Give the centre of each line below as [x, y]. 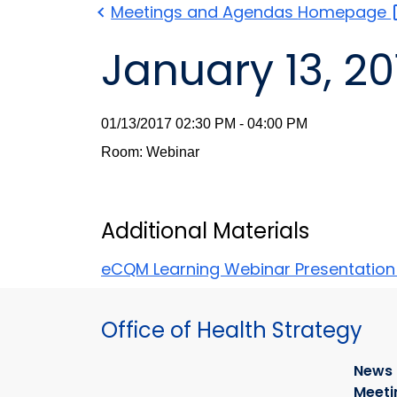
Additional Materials [205, 231]
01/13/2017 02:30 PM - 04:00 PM [204, 124]
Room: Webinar [150, 152]
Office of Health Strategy [232, 331]
